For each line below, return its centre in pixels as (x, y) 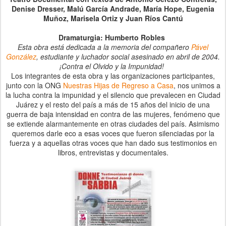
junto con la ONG (34, 85)
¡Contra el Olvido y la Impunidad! (112, 66)
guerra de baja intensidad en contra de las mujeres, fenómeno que (113, 114)
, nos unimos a (197, 85)
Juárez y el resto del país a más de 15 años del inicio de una (113, 104)
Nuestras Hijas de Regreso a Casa (118, 85)
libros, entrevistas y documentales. (113, 152)
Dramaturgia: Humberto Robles (112, 37)
